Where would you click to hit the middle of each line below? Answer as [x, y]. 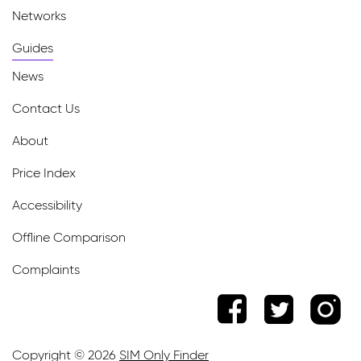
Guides [33, 48]
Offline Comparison [69, 238]
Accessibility [47, 205]
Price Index [44, 173]
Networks [39, 16]
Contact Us [46, 109]
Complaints [46, 270]
